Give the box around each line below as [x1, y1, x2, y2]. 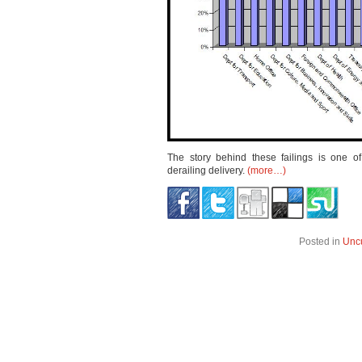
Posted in [299, 236, 343, 247]
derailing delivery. [167, 165, 247, 176]
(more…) [247, 165, 286, 176]
